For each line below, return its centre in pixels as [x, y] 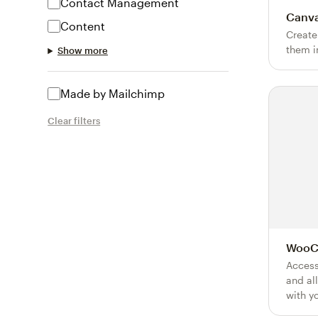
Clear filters [74, 121]
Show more [82, 51]
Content [83, 26]
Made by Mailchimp [113, 94]
